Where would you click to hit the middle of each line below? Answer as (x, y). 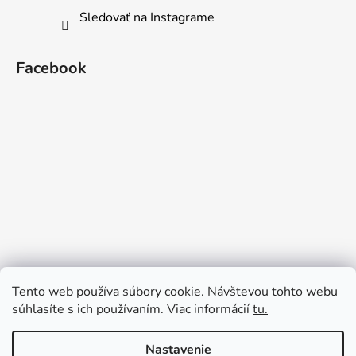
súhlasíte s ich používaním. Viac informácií (132, 309)
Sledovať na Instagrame (147, 17)
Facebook (51, 68)
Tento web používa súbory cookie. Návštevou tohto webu (175, 292)
